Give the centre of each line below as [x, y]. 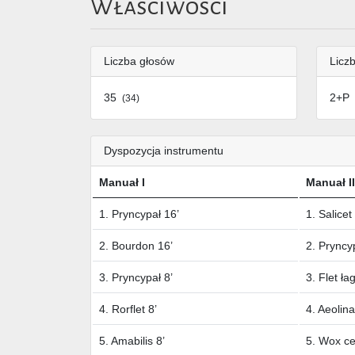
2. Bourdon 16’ [136, 246]
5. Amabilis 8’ [132, 341]
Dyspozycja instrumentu [164, 151]
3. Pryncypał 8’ [136, 278]
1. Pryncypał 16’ [139, 214]
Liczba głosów [139, 61]
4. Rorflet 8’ [128, 309]
